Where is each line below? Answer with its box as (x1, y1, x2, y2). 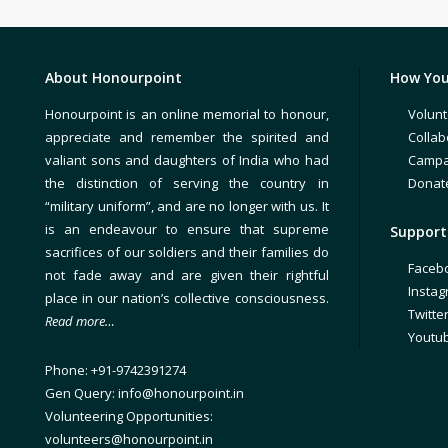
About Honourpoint (45, 68, 182, 87)
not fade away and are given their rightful (45, 266, 329, 284)
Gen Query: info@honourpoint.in (45, 384, 244, 402)
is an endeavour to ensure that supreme (45, 220, 329, 238)
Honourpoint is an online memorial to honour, (45, 105, 329, 123)
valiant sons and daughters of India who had (45, 151, 329, 169)
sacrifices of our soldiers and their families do (45, 243, 329, 261)
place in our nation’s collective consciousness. (45, 289, 329, 307)
